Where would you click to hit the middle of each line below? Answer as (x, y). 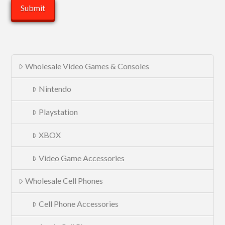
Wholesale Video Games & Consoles (87, 66)
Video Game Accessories (82, 158)
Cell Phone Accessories (79, 204)
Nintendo (55, 89)
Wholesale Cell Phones (64, 181)
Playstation (58, 112)
